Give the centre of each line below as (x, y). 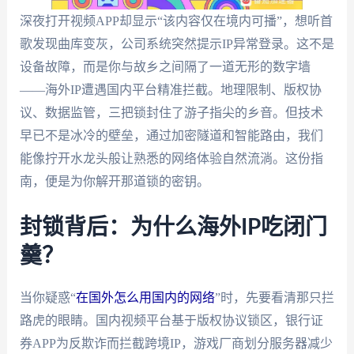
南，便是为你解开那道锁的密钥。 (114, 181)
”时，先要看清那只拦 (274, 297)
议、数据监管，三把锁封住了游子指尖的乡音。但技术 (171, 113)
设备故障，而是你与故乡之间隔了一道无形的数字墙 (165, 67)
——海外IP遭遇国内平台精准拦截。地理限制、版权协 (170, 90)
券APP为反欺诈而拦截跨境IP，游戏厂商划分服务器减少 (176, 343)
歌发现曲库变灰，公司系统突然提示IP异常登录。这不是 (177, 44)
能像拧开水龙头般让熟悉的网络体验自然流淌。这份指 (171, 158)
